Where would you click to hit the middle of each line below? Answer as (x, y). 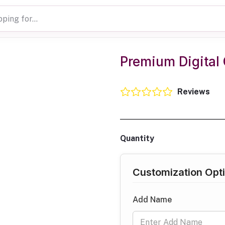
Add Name (152, 200)
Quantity (137, 138)
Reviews (194, 92)
